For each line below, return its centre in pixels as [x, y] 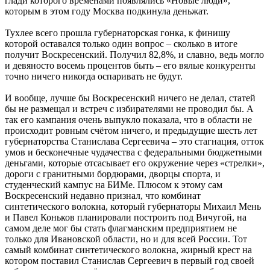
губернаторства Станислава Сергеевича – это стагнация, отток [134, 142]
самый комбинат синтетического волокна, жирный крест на [128, 250]
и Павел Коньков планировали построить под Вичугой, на [126, 218]
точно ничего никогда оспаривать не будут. [94, 77]
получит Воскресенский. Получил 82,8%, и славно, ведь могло [134, 55]
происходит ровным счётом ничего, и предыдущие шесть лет [131, 131]
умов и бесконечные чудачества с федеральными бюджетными [133, 152]
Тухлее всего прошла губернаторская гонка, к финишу [118, 33]
